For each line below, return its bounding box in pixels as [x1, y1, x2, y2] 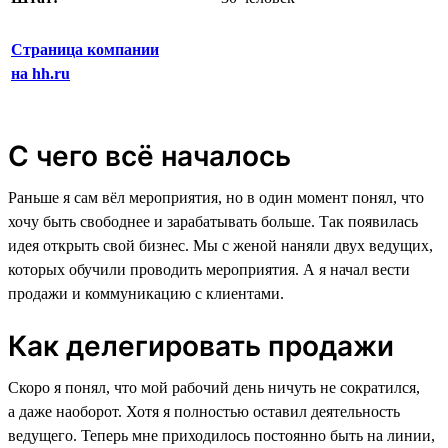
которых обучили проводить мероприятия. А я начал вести [8, 260, 410, 278]
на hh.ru [11, 64, 70, 82]
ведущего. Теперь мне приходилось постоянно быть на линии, [8, 426, 435, 444]
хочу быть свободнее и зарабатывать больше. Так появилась [8, 212, 418, 230]
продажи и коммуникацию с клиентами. [8, 284, 284, 302]
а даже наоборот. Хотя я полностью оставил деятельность [8, 402, 400, 420]
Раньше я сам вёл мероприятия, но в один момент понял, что [8, 188, 424, 206]
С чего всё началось [8, 138, 291, 173]
